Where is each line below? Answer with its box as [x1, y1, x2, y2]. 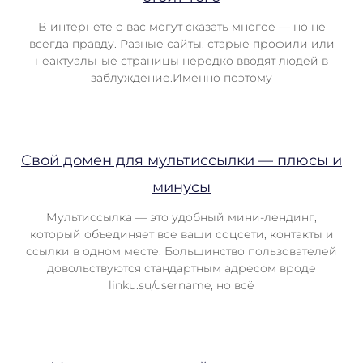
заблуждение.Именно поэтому [91, 70, 272, 85]
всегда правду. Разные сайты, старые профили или [28, 36, 335, 51]
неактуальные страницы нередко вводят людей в [35, 53, 328, 68]
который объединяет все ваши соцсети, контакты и [29, 227, 334, 241]
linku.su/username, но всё [109, 278, 254, 293]
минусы [152, 178, 211, 196]
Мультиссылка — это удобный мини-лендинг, [46, 210, 317, 224]
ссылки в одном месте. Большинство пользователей [26, 244, 337, 258]
